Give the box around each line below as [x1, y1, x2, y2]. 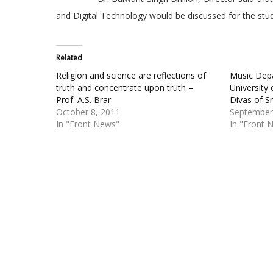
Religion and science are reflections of [56, 69, 206, 81]
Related [56, 52, 82, 63]
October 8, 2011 [56, 106, 120, 118]
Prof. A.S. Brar [56, 94, 111, 105]
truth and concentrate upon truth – [56, 82, 193, 93]
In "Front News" [56, 118, 119, 130]
